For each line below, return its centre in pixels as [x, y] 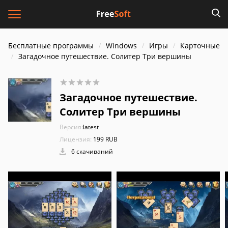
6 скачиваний [91, 151]
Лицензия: [76, 139]
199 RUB [105, 139]
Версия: [71, 127]
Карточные [200, 46]
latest [91, 127]
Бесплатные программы [51, 46]
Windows [121, 46]
